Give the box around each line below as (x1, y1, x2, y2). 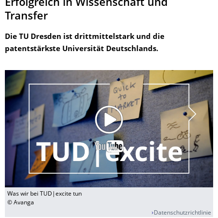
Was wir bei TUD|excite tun (7, 191, 82, 197)
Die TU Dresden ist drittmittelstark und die (5, 34, 164, 41)
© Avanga (7, 200, 34, 206)
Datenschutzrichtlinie (154, 210, 211, 216)
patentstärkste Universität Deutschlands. (5, 46, 158, 54)
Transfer (5, 12, 48, 22)
